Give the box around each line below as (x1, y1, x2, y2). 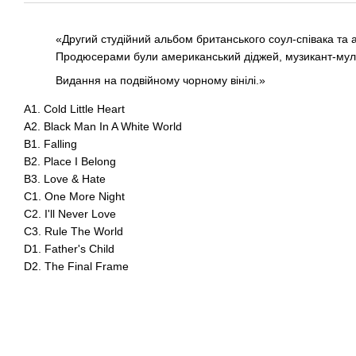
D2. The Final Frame (24, 260, 129, 273)
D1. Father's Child (24, 242, 114, 256)
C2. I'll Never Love (24, 207, 116, 221)
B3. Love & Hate (24, 172, 106, 186)
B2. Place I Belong (24, 155, 116, 168)
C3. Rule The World (24, 225, 123, 238)
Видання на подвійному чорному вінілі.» (56, 74, 265, 87)
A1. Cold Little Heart (24, 103, 125, 116)
